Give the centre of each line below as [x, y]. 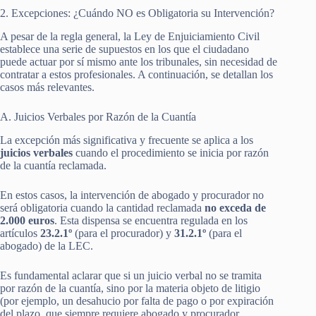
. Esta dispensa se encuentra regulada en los [151, 220]
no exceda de [235, 207]
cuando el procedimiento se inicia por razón [171, 152]
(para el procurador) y [123, 233]
